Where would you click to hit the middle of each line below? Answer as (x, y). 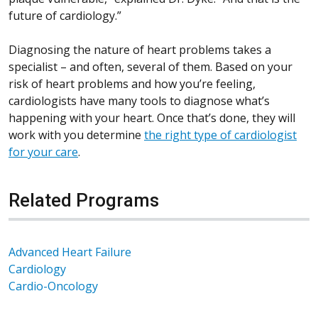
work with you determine (76, 135)
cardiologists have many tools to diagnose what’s (139, 101)
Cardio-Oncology (53, 286)
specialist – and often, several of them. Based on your (150, 67)
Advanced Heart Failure (70, 252)
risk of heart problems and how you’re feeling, (132, 84)
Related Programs (84, 201)
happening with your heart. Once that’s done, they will (152, 118)
